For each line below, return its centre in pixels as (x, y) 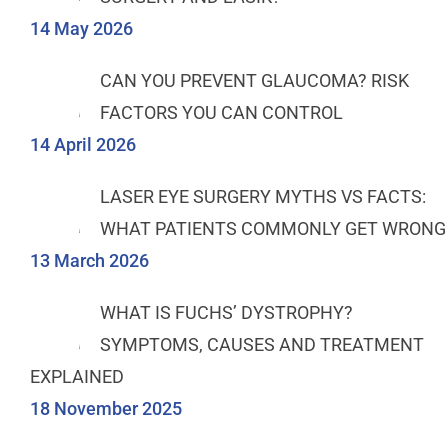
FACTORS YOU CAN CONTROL (221, 113)
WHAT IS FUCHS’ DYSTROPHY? (226, 313)
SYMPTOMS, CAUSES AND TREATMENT (262, 345)
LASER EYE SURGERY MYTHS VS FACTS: (263, 197)
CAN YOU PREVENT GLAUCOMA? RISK (254, 81)
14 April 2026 (83, 145)
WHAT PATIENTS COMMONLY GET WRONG (273, 229)
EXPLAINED (77, 377)
